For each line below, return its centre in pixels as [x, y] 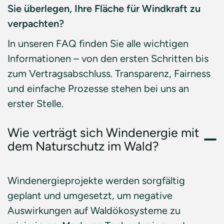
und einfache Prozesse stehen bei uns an [98, 88]
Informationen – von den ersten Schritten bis [108, 58]
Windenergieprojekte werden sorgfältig [96, 180]
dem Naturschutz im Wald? [83, 146]
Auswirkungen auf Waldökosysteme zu [94, 210]
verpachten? [36, 23]
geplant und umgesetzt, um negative [90, 195]
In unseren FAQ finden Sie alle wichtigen [98, 43]
